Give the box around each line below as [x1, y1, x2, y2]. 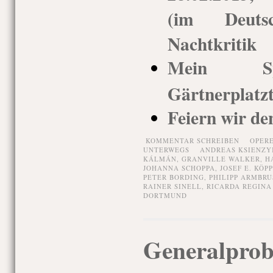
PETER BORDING [143, 172, 204, 182]
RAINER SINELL [143, 182, 202, 191]
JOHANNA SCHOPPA [143, 163, 215, 172]
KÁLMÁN [143, 154, 177, 163]
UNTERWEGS [143, 145, 190, 154]
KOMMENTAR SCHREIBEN [145, 136, 239, 145]
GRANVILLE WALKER [181, 154, 260, 163]
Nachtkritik [167, 30, 257, 54]
